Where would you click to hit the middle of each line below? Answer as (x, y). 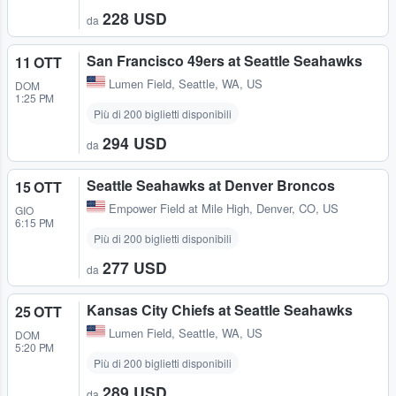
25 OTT (38, 311)
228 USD (135, 18)
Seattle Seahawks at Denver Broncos (211, 185)
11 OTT (38, 62)
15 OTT (38, 187)
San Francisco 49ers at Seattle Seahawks (225, 60)
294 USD (135, 142)
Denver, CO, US (297, 208)
